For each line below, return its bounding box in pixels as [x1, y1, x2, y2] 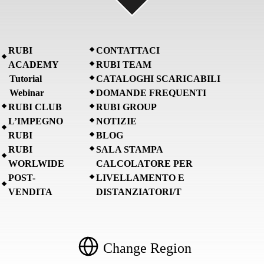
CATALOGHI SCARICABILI [96, 73, 220, 84]
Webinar [9, 87, 44, 98]
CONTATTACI [96, 45, 160, 55]
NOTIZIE [96, 115, 137, 126]
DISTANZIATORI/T [96, 186, 181, 197]
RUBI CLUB [8, 101, 62, 112]
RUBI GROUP [96, 101, 157, 112]
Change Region [103, 240, 192, 256]
